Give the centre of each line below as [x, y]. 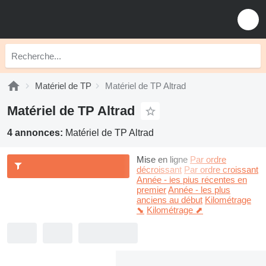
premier [151, 190]
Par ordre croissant [221, 170]
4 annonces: [36, 133]
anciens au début [170, 200]
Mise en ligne [162, 159]
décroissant [159, 170]
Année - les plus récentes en [192, 180]
